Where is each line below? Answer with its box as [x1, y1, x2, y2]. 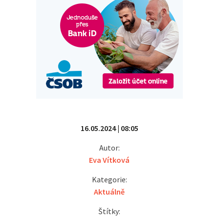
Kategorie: [91, 174, 127, 184]
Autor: [99, 142, 120, 153]
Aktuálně [94, 186, 125, 197]
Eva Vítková [89, 154, 130, 165]
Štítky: [98, 206, 121, 216]
